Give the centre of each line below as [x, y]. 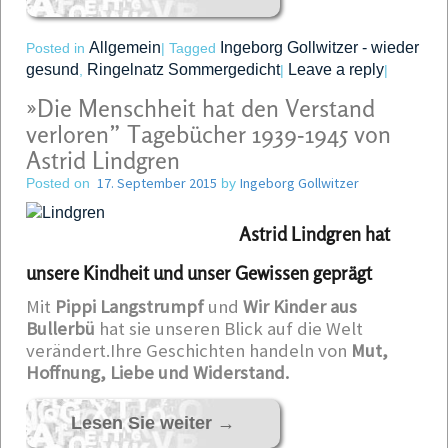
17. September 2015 [157, 183]
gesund [52, 69]
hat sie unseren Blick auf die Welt [229, 328]
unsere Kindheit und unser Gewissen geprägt [199, 273]
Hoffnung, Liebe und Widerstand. [157, 372]
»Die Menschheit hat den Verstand [200, 108]
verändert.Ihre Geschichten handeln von [188, 350]
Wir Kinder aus [300, 306]
